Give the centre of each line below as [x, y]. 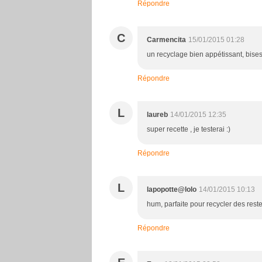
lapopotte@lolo [172, 190]
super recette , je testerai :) [189, 130]
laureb [157, 115]
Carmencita [166, 40]
